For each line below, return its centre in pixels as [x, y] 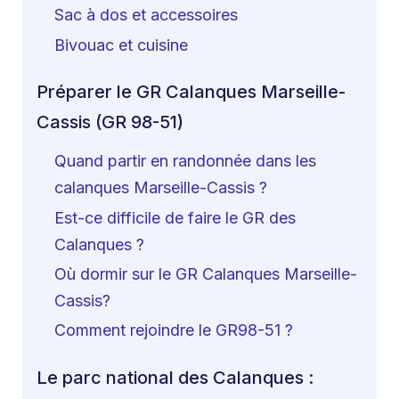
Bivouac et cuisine [121, 45]
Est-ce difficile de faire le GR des [175, 217]
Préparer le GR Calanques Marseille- [191, 92]
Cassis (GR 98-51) [110, 122]
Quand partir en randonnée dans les [185, 161]
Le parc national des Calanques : [175, 377]
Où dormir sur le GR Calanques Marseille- [206, 273]
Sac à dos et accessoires [146, 15]
